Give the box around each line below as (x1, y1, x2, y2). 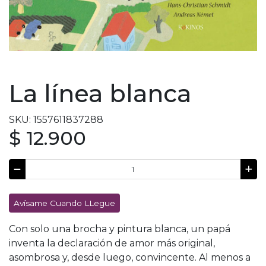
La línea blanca (9, 78, 191, 108)
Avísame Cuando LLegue (14, 198, 115, 208)
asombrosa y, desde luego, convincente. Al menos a (9, 251, 251, 263)
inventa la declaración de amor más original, (9, 237, 215, 249)
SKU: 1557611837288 (9, 113, 103, 125)
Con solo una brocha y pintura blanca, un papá (9, 223, 230, 235)
